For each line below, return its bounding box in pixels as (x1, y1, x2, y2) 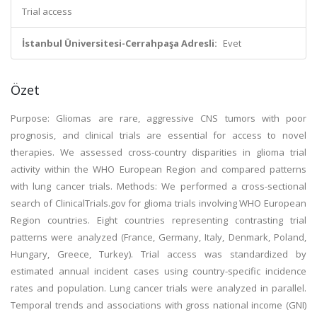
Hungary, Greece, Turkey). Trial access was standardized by (11, 248, 306, 260)
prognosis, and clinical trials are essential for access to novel (11, 129, 306, 142)
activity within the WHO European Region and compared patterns (11, 163, 306, 175)
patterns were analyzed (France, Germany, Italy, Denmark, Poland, (11, 231, 306, 243)
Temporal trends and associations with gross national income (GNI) (11, 299, 306, 311)
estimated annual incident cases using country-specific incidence (11, 265, 306, 277)
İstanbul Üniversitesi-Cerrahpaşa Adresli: (22, 37, 217, 50)
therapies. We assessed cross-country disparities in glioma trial (11, 146, 306, 158)
